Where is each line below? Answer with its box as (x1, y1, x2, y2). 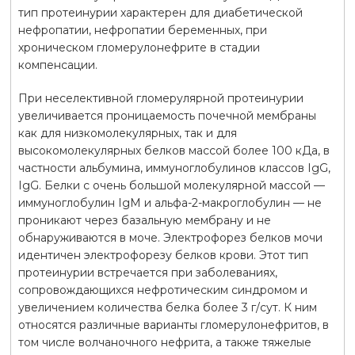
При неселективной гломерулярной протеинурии (17, 90, 303, 105)
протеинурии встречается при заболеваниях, (17, 265, 277, 280)
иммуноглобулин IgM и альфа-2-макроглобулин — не (17, 195, 322, 210)
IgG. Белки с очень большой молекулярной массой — (17, 177, 325, 193)
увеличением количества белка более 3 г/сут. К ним (17, 300, 317, 315)
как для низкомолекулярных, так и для (17, 125, 237, 140)
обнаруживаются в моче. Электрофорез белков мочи (17, 230, 323, 245)
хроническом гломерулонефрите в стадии (17, 40, 260, 55)
